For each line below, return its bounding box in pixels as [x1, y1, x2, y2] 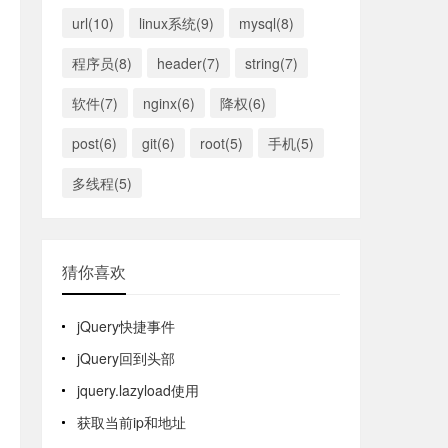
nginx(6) [143, 92, 195, 113]
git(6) [142, 132, 175, 153]
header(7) [157, 52, 220, 73]
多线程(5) [72, 172, 132, 193]
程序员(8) [72, 52, 132, 73]
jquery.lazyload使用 [77, 379, 199, 400]
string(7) [245, 52, 298, 73]
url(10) [72, 12, 114, 33]
